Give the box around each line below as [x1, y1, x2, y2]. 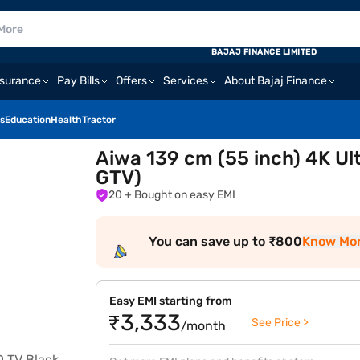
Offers [116, 74, 147, 88]
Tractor [82, 114, 116, 125]
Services [163, 74, 208, 88]
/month [181, 318, 227, 333]
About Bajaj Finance [224, 74, 327, 88]
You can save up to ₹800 [149, 234, 303, 249]
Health [51, 114, 82, 125]
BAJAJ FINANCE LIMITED [211, 47, 317, 57]
